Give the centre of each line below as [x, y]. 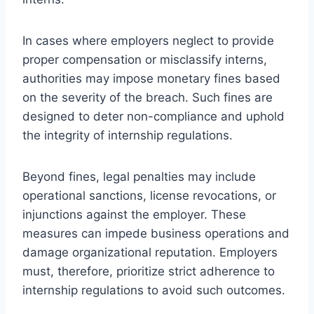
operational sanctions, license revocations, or [149, 195]
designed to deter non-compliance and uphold [153, 116]
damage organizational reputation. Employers [150, 252]
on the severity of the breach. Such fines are [148, 97]
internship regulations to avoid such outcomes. [154, 290]
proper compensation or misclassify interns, [145, 59]
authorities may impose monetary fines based [151, 78]
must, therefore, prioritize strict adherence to [149, 271]
